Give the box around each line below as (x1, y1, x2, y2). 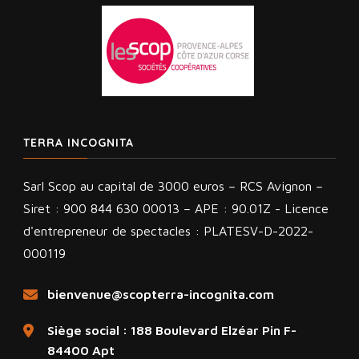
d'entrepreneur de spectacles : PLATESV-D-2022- (23, 223, 313, 238)
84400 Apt (47, 342, 115, 357)
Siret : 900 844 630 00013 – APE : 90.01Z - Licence (23, 200, 329, 216)
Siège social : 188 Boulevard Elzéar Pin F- (47, 322, 296, 337)
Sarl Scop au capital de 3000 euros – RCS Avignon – (23, 178, 323, 193)
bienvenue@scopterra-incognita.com (47, 286, 274, 301)
